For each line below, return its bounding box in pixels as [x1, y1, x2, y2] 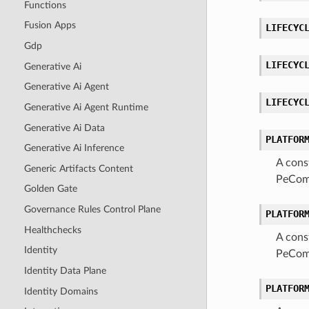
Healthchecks [23, 224, 81, 235]
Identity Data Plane [23, 265, 106, 276]
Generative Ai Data [23, 122, 105, 133]
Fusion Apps [23, 20, 76, 31]
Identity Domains [23, 286, 98, 297]
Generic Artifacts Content [23, 163, 133, 174]
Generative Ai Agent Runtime [23, 101, 148, 112]
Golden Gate [23, 183, 77, 195]
